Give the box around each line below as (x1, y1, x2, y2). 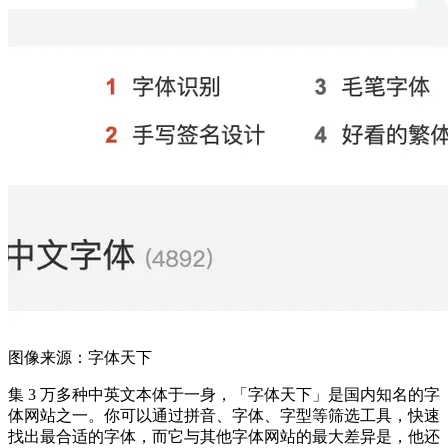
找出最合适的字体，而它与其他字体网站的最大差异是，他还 (8, 428, 440, 446)
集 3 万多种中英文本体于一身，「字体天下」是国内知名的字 (8, 386, 440, 404)
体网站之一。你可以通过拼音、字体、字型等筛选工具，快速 (8, 407, 440, 425)
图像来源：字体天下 (8, 349, 152, 367)
